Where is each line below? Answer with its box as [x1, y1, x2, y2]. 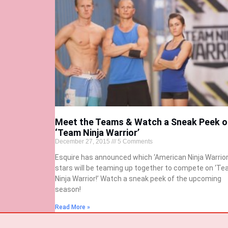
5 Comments [116, 138, 153, 146]
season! [54, 185, 81, 194]
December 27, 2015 [54, 138, 111, 146]
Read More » [54, 204, 90, 211]
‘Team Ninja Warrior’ [54, 127, 139, 138]
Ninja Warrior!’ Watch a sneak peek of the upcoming [54, 175, 221, 183]
